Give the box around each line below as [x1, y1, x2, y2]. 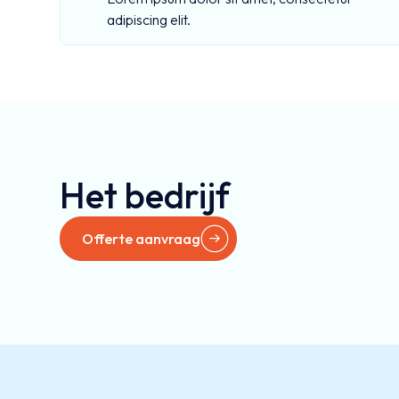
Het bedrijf [60, 172, 231, 217]
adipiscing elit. [107, 10, 191, 28]
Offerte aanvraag [82, 229, 201, 248]
